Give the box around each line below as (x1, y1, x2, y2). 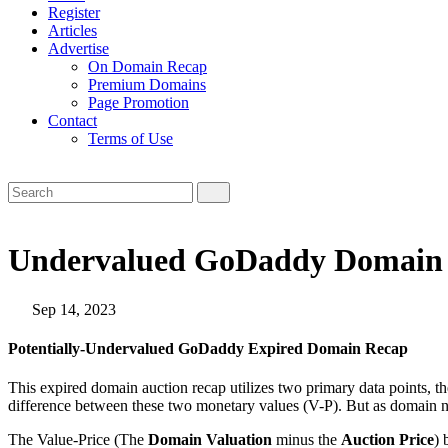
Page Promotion (88, 94, 189, 111)
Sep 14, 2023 (28, 300, 116, 318)
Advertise (48, 40, 109, 57)
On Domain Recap (88, 58, 207, 75)
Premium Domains (88, 76, 206, 93)
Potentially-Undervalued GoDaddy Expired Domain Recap (8, 340, 408, 358)
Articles (48, 22, 97, 39)
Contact (48, 112, 97, 129)
